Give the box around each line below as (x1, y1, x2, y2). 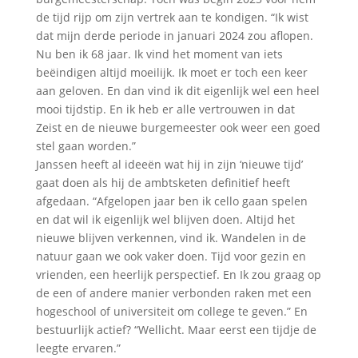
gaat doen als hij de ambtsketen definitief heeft (35, 174, 290, 190)
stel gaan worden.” (35, 137, 136, 153)
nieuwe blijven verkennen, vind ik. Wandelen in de (35, 229, 306, 245)
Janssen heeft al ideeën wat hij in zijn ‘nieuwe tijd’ (35, 156, 303, 172)
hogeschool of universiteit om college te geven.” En (35, 303, 308, 319)
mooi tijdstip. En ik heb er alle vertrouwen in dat (35, 101, 295, 117)
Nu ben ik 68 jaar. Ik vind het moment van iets (35, 46, 283, 62)
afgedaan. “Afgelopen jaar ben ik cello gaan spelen (35, 193, 308, 209)
